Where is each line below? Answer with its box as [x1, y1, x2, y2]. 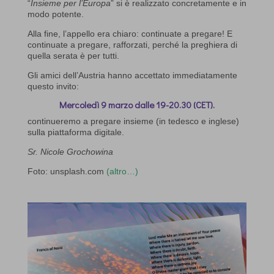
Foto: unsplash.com [27, 166, 106, 177]
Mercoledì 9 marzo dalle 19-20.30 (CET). [59, 98, 215, 111]
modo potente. [27, 9, 84, 20]
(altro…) [106, 166, 138, 177]
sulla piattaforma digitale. [27, 127, 124, 138]
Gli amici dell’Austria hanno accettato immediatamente [27, 70, 237, 81]
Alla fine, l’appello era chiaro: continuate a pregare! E [27, 29, 232, 39]
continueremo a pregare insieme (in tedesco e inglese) [27, 116, 239, 127]
